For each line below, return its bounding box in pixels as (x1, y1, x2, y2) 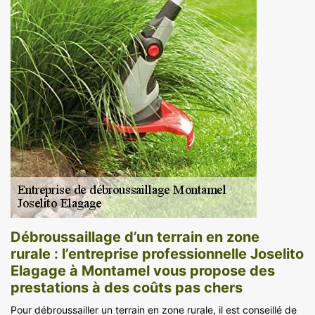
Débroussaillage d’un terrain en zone (11, 228, 259, 245)
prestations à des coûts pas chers (11, 278, 243, 296)
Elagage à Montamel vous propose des (11, 262, 275, 279)
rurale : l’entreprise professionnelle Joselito (11, 245, 304, 262)
